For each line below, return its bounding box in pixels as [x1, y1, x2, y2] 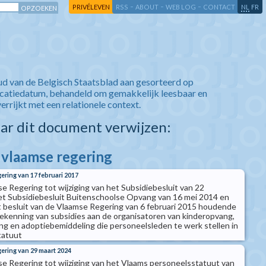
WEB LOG [166, 3, 196, 11]
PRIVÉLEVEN [72, 3, 110, 11]
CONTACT [203, 3, 235, 11]
